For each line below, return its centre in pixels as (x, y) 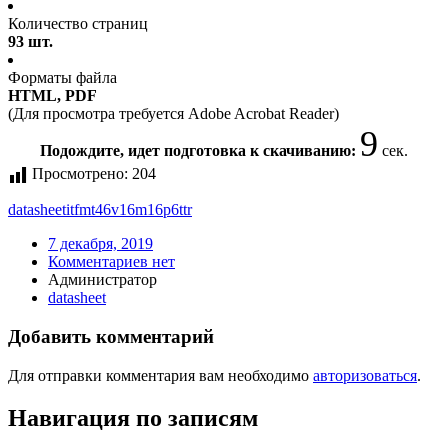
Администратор (102, 280)
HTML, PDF (52, 96)
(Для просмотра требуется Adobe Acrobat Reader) (173, 114)
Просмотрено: (80, 174)
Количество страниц (78, 24)
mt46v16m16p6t (131, 210)
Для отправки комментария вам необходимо (160, 375)
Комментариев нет (111, 262)
